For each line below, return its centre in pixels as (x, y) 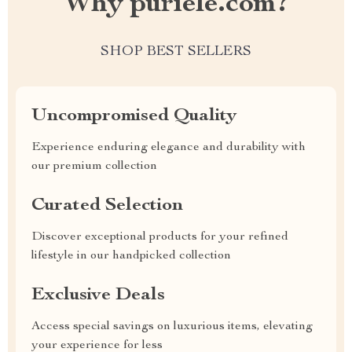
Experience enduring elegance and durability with (169, 148)
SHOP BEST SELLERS (176, 52)
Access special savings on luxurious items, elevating (172, 327)
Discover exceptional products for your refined (160, 237)
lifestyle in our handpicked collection (131, 256)
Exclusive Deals (98, 295)
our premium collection (94, 167)
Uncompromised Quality (134, 116)
